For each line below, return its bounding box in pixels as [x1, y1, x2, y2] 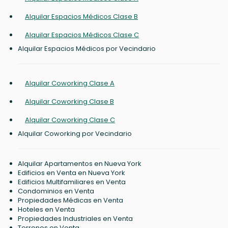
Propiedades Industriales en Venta [18, 214, 133, 224]
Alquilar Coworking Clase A [25, 78, 115, 89]
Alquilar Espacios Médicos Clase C [25, 30, 139, 40]
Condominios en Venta [18, 186, 94, 196]
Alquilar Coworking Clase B [25, 97, 114, 107]
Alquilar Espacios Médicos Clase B [25, 12, 138, 22]
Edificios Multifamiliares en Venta [18, 177, 126, 187]
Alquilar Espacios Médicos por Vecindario [18, 44, 156, 54]
